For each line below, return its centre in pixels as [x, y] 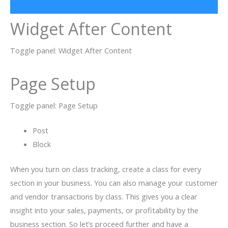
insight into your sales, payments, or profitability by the [104, 210]
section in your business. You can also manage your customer [114, 182]
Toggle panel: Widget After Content [71, 50]
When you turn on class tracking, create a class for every [106, 169]
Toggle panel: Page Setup [54, 105]
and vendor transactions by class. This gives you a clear [104, 196]
